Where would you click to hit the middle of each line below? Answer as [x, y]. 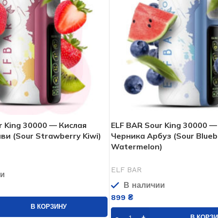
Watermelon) [136, 146]
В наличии [143, 185]
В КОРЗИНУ [48, 207]
